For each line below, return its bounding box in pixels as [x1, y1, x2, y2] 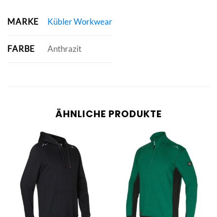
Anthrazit [47, 44, 81, 54]
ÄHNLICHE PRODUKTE [55, 107, 162, 121]
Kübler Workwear [47, 16, 112, 27]
